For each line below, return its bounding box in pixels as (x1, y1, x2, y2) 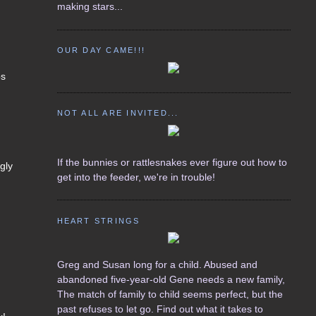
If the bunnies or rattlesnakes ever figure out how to (56, 156, 287, 168)
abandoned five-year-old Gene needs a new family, (56, 274, 285, 286)
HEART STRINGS (56, 216, 140, 225)
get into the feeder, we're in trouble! (56, 171, 215, 183)
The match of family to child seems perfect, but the (56, 288, 283, 300)
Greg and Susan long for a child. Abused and (56, 259, 257, 271)
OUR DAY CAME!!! (56, 46, 145, 55)
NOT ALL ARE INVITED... (56, 109, 179, 118)
